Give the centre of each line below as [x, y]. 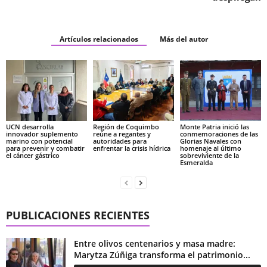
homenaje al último [210, 148]
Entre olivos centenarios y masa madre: [155, 243]
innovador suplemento [42, 134]
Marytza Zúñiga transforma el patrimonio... [162, 255]
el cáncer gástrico [33, 155]
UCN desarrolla [30, 127]
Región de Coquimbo [126, 127]
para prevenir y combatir [45, 148]
